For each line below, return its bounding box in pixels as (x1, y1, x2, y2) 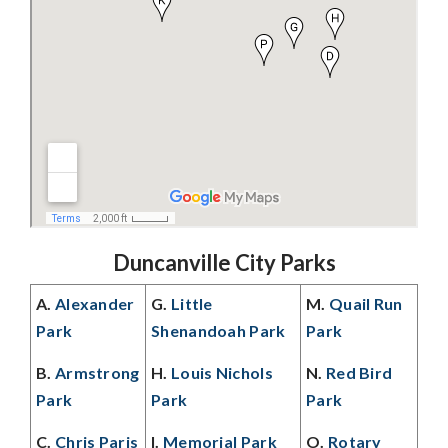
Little (170, 294, 213, 313)
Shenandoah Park (151, 321, 286, 340)
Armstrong (54, 363, 140, 382)
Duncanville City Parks (112, 249, 336, 276)
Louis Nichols (170, 363, 273, 382)
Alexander (54, 294, 135, 313)
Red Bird (325, 363, 393, 382)
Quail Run (328, 294, 403, 313)
